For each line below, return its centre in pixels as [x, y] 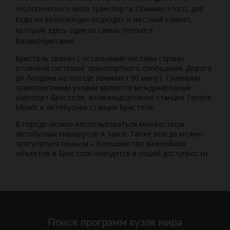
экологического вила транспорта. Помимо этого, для [109, 8]
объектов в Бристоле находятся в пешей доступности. [112, 153]
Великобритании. [46, 41]
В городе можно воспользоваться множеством [100, 124]
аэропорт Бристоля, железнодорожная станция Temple [113, 97]
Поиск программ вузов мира [115, 223]
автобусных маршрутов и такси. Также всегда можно [109, 133]
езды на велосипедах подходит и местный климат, [104, 19]
